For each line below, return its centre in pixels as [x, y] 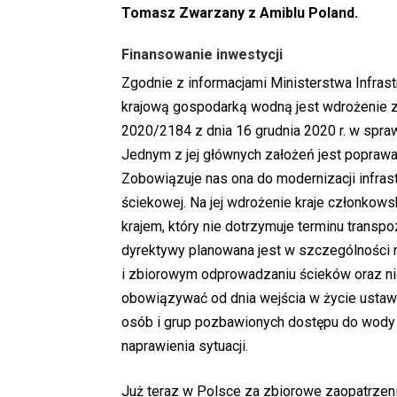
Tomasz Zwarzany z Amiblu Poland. [240, 13]
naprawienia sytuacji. [185, 346]
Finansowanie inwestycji [202, 55]
